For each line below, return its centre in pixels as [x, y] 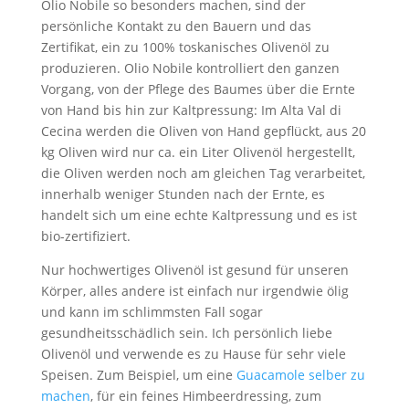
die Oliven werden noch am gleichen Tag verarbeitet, [203, 173]
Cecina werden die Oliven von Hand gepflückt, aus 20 [203, 131]
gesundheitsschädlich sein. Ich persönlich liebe [186, 333]
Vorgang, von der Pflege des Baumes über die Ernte [198, 89]
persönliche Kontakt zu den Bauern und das [176, 26]
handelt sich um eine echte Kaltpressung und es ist [199, 215]
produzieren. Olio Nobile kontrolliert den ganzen [190, 68]
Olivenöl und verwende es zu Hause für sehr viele [193, 354]
